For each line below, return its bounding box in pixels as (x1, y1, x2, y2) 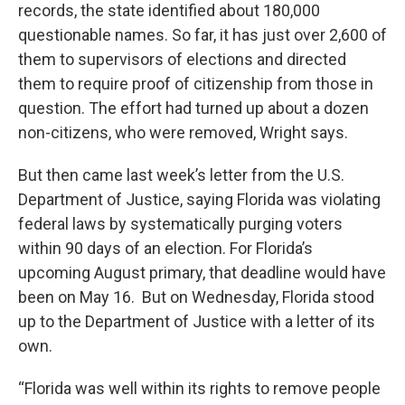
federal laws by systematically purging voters (18, 214, 343, 233)
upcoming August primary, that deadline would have (18, 263, 386, 282)
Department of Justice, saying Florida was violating (18, 190, 381, 209)
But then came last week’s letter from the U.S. (18, 165, 344, 184)
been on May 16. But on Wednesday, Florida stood (18, 287, 374, 306)
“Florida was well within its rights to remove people (18, 379, 381, 398)
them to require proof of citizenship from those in (18, 74, 373, 93)
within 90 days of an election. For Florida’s (18, 239, 313, 258)
